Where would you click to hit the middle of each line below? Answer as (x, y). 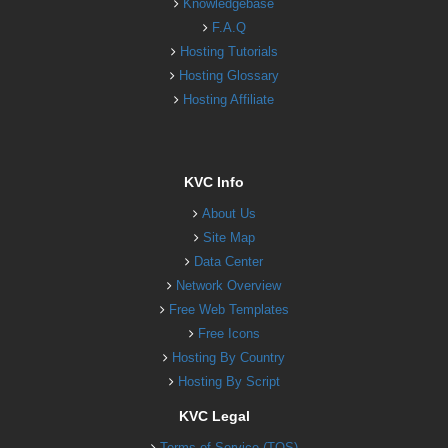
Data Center (228, 261)
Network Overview (228, 285)
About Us (228, 213)
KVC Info (214, 181)
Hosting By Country (228, 357)
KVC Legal (214, 415)
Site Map (228, 237)
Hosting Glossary (228, 75)
